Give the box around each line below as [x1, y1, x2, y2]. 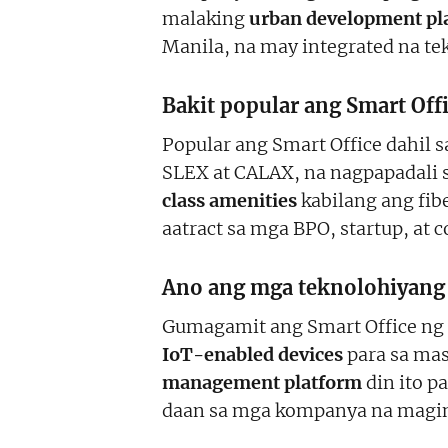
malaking [162, 6, 249, 30]
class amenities [162, 188, 297, 212]
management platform [162, 370, 362, 394]
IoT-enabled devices [162, 342, 343, 366]
